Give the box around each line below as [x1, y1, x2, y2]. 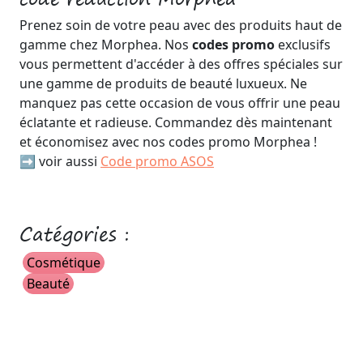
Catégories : [19, 217, 130, 250]
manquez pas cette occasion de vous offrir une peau [19, 94, 340, 112]
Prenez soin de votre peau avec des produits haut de [19, 16, 342, 34]
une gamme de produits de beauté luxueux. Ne [19, 75, 307, 92]
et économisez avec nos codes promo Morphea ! [19, 133, 317, 151]
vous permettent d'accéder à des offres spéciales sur [19, 55, 343, 73]
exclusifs [278, 36, 331, 53]
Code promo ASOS [100, 152, 214, 170]
